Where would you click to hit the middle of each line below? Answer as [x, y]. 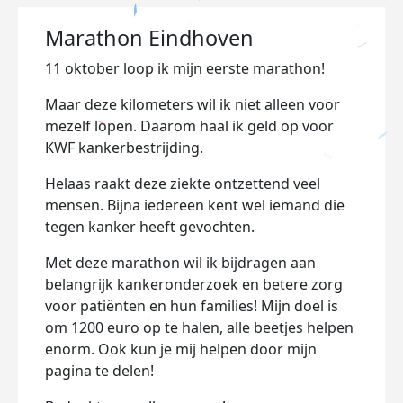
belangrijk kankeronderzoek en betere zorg [194, 284]
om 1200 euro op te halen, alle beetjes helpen [199, 327]
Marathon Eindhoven [149, 38]
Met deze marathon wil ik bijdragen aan [180, 263]
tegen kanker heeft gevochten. [150, 227]
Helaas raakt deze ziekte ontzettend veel [183, 184]
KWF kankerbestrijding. [124, 148]
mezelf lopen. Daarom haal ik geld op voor [189, 126]
